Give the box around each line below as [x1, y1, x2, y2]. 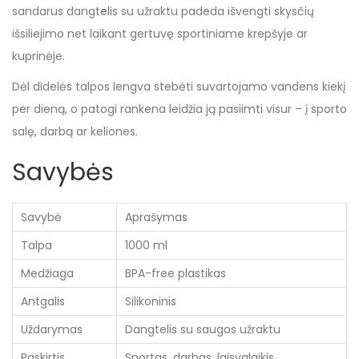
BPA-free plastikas [125, 265, 226, 281]
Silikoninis [125, 293, 176, 309]
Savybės [12, 155, 114, 189]
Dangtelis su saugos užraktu [125, 321, 280, 337]
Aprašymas [125, 209, 188, 225]
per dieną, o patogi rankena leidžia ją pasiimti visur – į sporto [12, 101, 347, 117]
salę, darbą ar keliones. [12, 123, 138, 139]
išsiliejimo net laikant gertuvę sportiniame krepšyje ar [12, 26, 308, 42]
